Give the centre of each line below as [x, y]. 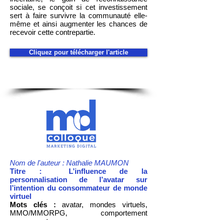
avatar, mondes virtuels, [102, 205]
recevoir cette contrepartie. [54, 32]
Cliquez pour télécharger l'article [79, 52]
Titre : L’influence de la [79, 171]
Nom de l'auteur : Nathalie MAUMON [69, 163]
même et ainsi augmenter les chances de [79, 24]
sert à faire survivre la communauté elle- [79, 15]
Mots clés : [33, 205]
